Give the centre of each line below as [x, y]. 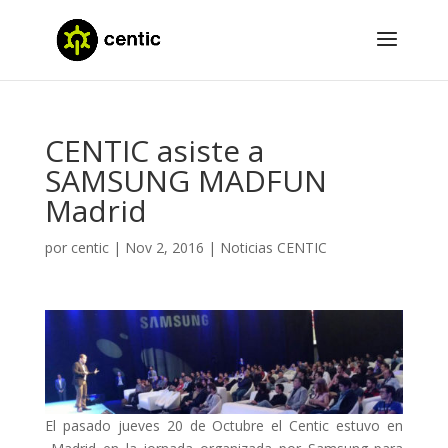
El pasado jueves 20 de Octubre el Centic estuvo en [224, 425]
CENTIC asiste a [154, 150]
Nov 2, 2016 [164, 247]
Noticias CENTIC [273, 247]
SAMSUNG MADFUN [185, 180]
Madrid [95, 210]
